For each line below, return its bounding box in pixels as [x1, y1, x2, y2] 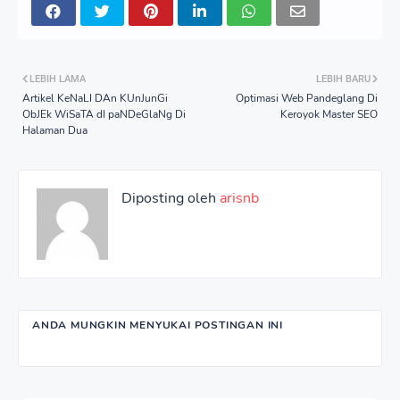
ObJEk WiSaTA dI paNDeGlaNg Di [22, 106, 186, 121]
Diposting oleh [121, 187, 216, 208]
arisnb [216, 187, 259, 208]
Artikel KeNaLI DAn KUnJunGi [22, 90, 168, 105]
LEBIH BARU [316, 72, 371, 85]
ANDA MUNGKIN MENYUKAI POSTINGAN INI [32, 317, 283, 332]
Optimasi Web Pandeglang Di [236, 90, 378, 105]
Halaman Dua [22, 122, 87, 137]
